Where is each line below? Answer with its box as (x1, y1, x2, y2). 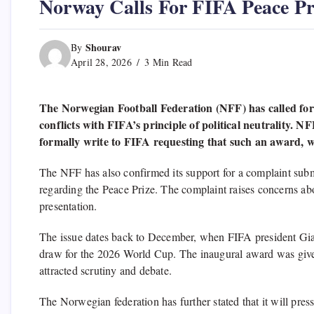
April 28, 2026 (71, 55, 132, 69)
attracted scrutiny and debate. (39, 263, 172, 278)
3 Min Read (142, 55, 193, 69)
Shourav (85, 40, 122, 55)
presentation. (39, 198, 97, 214)
